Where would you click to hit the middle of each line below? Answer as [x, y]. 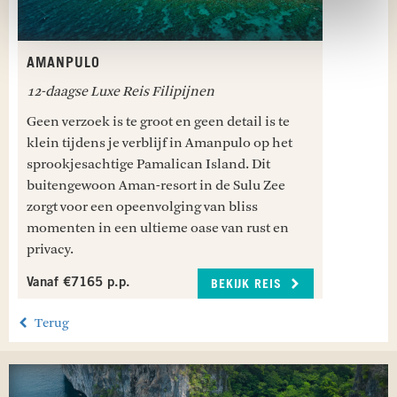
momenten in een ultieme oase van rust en [158, 228]
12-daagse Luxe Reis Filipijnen [121, 91]
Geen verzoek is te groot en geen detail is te [158, 121]
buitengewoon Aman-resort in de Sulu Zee [156, 185]
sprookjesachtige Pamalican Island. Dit [148, 164]
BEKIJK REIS [249, 284]
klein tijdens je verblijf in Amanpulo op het [160, 143]
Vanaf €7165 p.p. [78, 283]
